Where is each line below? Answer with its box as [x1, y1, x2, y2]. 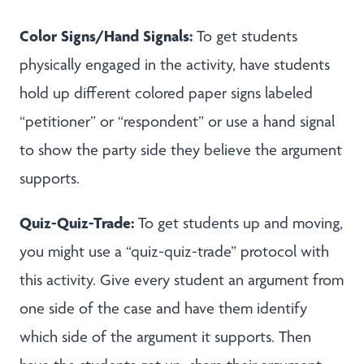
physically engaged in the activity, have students [19, 55, 330, 74]
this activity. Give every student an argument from [19, 271, 344, 289]
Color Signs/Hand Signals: [19, 26, 197, 45]
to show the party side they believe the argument [19, 141, 342, 159]
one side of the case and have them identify [19, 299, 307, 318]
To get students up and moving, [134, 214, 343, 232]
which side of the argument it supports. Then [19, 327, 311, 346]
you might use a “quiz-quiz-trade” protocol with [19, 242, 329, 261]
